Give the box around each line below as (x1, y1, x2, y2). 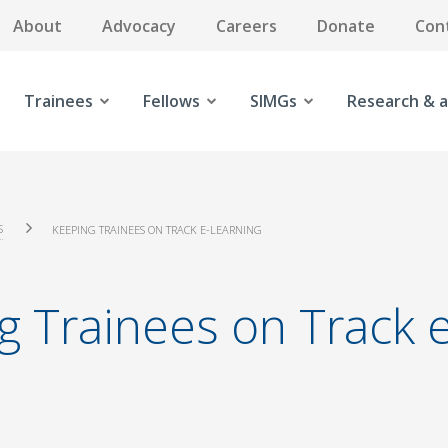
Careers (216, 14, 277, 37)
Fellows (142, 90, 200, 112)
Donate (317, 14, 375, 37)
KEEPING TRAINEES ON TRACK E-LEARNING (51, 221, 262, 237)
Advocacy (102, 14, 176, 37)
